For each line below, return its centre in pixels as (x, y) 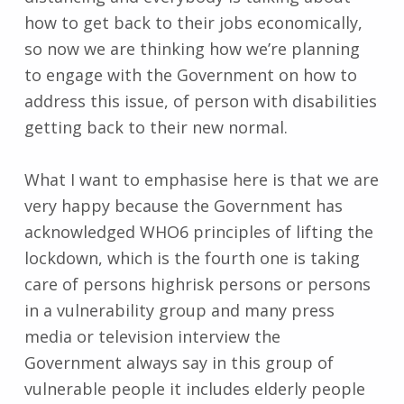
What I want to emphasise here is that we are (201, 180)
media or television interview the (152, 337)
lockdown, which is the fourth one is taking (192, 258)
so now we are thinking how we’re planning (192, 48)
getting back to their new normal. (156, 127)
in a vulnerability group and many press (179, 311)
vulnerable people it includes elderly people (194, 389)
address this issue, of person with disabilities (200, 101)
